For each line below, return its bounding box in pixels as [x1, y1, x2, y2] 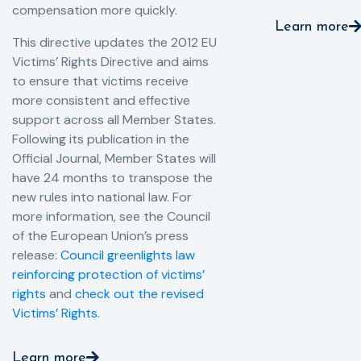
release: [12, 247, 60, 264]
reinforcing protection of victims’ [12, 266, 205, 284]
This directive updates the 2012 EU [12, 34, 217, 52]
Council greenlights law [60, 247, 195, 264]
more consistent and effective [12, 92, 190, 110]
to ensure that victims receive [12, 73, 189, 90]
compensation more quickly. [12, 2, 177, 19]
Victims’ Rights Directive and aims [12, 53, 209, 71]
